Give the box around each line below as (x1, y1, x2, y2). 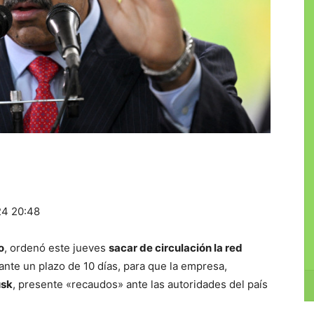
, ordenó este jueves (4, 241, 109, 255)
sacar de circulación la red (109, 241, 243, 255)
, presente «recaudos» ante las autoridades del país (13, 278, 268, 292)
